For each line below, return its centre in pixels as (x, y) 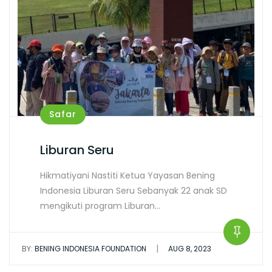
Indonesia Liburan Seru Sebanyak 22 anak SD (134, 191)
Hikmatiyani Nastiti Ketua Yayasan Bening (127, 175)
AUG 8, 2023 (190, 249)
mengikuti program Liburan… (100, 206)
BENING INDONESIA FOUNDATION (90, 249)
